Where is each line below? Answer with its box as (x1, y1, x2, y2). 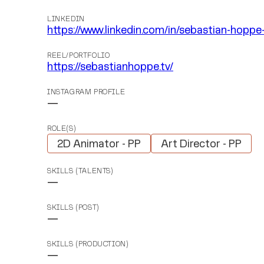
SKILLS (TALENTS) (47, 167, 114, 175)
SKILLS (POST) (47, 204, 100, 212)
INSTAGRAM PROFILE (47, 89, 126, 96)
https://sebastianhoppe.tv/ (47, 62, 173, 72)
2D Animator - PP (57, 139, 141, 150)
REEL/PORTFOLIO (47, 52, 110, 60)
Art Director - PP (161, 139, 242, 150)
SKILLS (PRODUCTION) (47, 240, 129, 248)
